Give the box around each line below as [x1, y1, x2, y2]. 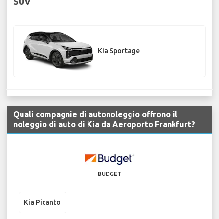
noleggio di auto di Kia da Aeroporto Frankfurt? [13, 120, 195, 129]
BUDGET [97, 171, 122, 177]
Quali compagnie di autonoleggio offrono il [13, 110, 177, 119]
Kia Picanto [24, 198, 61, 206]
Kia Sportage [98, 47, 140, 55]
